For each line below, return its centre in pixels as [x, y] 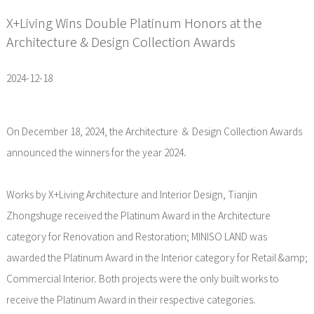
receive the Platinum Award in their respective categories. [131, 300]
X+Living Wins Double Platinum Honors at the [134, 23]
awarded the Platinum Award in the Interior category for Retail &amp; [157, 258]
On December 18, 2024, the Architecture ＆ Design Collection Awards [154, 132]
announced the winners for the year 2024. [96, 153]
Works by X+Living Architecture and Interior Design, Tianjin [131, 195]
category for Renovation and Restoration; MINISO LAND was [136, 237]
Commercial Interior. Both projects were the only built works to [142, 279]
